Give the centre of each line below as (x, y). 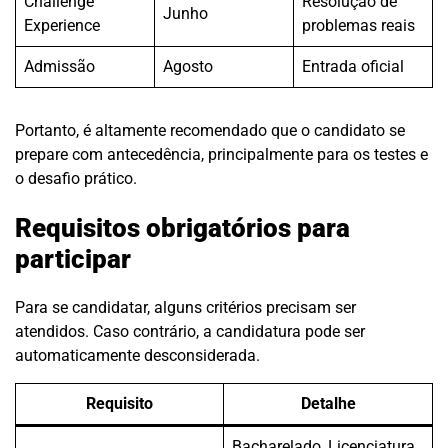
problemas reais (358, 26)
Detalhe (328, 404)
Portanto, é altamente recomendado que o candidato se (210, 131)
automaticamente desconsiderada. (137, 356)
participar (73, 258)
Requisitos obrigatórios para (182, 227)
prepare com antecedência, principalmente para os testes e (221, 155)
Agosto (188, 67)
